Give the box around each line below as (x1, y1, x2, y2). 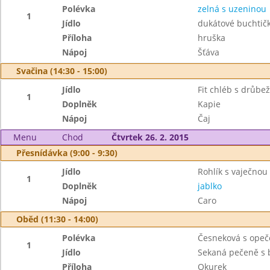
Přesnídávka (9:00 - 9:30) (16, 147, 118, 159)
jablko (197, 180, 222, 192)
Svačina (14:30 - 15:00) (16, 65, 107, 77)
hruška (197, 32, 225, 43)
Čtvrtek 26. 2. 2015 (111, 131, 189, 143)
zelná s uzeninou (197, 3, 266, 14)
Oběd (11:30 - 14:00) (16, 213, 98, 225)
